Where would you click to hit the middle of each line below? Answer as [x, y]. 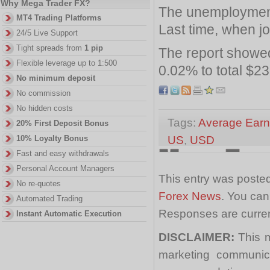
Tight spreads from [50, 48]
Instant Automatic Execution [69, 214]
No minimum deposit [56, 78]
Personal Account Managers [65, 168]
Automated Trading [49, 199]
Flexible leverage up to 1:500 [67, 63]
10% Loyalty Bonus [52, 138]
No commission [43, 93]
